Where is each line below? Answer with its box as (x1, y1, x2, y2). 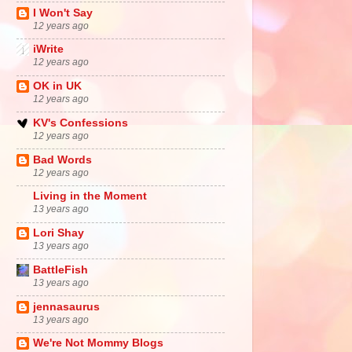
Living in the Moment (33, 190, 147, 203)
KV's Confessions (33, 116, 128, 129)
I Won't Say (33, 6, 93, 19)
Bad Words (33, 153, 92, 166)
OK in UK (33, 80, 82, 92)
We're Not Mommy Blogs (33, 337, 163, 350)
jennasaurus (33, 300, 100, 313)
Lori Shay (33, 227, 84, 239)
